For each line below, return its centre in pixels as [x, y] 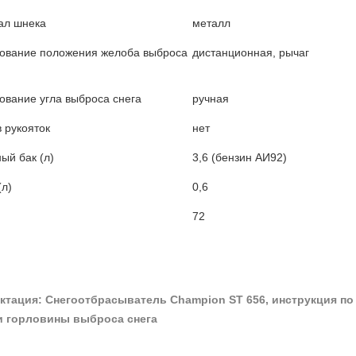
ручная [210, 99]
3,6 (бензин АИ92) [239, 157]
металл [211, 23]
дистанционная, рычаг [250, 52]
